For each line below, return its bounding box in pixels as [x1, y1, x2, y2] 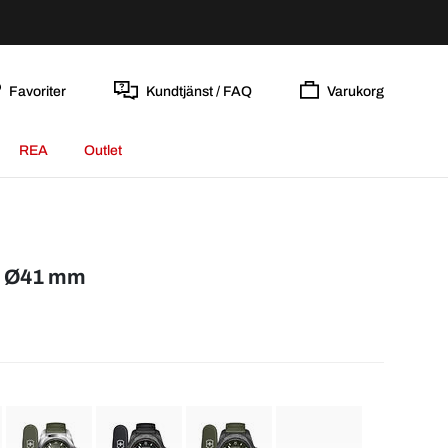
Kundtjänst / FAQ [145, 83, 252, 99]
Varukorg [327, 83, 384, 99]
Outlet [83, 143, 122, 158]
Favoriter [8, 83, 66, 99]
